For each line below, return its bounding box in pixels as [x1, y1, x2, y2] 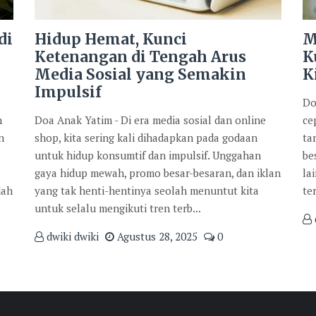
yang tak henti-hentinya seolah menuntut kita [35, 183, 259, 197]
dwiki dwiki [44, 229, 99, 243]
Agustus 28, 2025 [114, 229, 197, 243]
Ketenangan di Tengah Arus [35, 47, 246, 66]
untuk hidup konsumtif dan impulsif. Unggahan [35, 147, 261, 162]
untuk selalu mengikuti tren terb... [35, 200, 201, 215]
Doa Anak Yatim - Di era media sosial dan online [35, 112, 266, 127]
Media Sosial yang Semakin [35, 64, 246, 84]
